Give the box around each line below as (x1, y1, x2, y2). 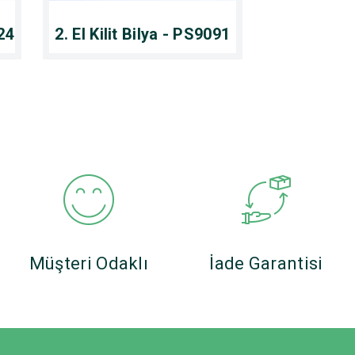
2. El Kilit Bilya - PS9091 (55, 24, 231, 44)
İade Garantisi (209, 253, 323, 273)
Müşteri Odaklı (29, 253, 149, 273)
